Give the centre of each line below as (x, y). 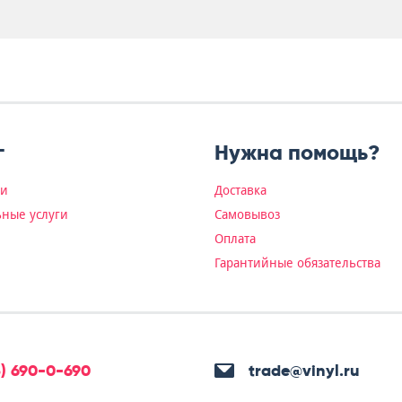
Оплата (235, 239)
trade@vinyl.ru (304, 371)
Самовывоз (247, 214)
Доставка (240, 190)
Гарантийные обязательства (297, 263)
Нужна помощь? (297, 152)
